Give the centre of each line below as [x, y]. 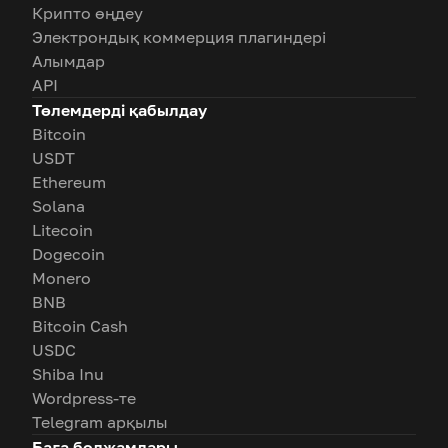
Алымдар [68, 61]
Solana [58, 206]
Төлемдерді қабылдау [119, 110]
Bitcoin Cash [80, 326]
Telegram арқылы [100, 422]
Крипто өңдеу [87, 13]
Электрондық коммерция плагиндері [179, 37]
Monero [61, 278]
